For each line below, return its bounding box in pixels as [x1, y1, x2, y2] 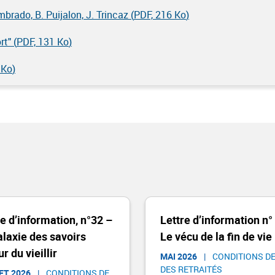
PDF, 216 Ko [134, 8, 186, 21]
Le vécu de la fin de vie [160, 229, 272, 244]
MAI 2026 [160, 250, 197, 262]
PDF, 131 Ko [17, 35, 69, 48]
